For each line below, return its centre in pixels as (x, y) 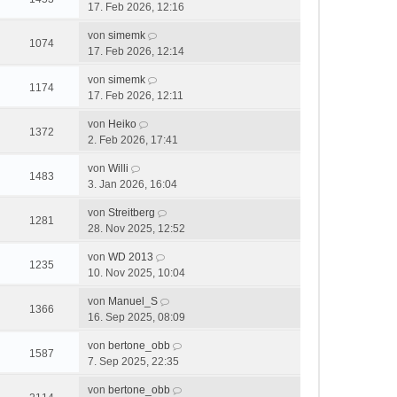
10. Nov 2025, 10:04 (136, 273)
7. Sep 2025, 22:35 (133, 362)
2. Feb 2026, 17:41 (133, 140)
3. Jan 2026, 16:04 (132, 184)
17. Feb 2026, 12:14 (136, 51)
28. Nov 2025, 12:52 (136, 229)
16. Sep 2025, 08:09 (136, 317)
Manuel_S (133, 301)
